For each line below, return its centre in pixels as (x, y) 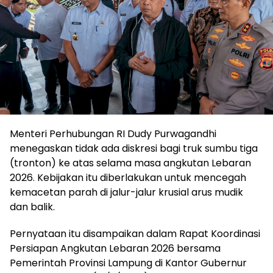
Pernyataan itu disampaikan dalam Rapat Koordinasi (135, 234)
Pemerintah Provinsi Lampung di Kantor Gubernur (128, 263)
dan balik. (32, 207)
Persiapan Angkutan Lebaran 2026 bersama (115, 249)
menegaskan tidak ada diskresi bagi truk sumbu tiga (134, 149)
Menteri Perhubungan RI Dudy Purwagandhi (113, 134)
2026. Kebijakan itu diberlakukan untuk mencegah (128, 178)
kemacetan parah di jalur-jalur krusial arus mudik (126, 193)
